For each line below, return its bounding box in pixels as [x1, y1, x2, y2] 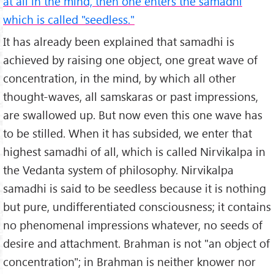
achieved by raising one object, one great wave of [3, 52, 257, 68]
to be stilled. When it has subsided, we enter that [3, 125, 252, 141]
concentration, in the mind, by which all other [3, 70, 236, 86]
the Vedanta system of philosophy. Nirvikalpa [3, 162, 234, 178]
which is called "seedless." [3, 11, 135, 27]
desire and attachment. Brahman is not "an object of [3, 235, 270, 251]
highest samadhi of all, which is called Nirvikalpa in [3, 144, 265, 160]
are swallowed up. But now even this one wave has [3, 107, 262, 123]
